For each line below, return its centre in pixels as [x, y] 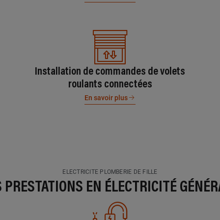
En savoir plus [106, 98]
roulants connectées [110, 85]
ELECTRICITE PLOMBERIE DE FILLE [110, 172]
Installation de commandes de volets [110, 72]
